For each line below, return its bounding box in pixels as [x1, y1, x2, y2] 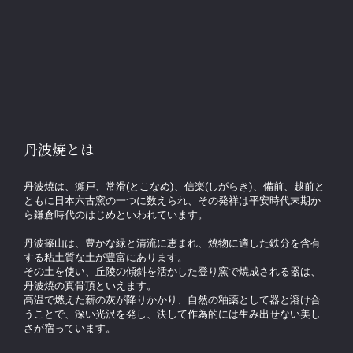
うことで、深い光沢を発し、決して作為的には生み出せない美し [24, 308, 321, 321]
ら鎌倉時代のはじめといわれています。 [24, 209, 208, 221]
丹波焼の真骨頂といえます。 [24, 280, 157, 292]
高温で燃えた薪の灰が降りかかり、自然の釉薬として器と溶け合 [24, 294, 321, 307]
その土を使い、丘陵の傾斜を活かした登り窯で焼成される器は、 [24, 266, 321, 278]
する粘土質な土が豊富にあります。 [24, 251, 188, 264]
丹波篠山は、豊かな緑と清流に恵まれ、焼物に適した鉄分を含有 [24, 237, 321, 250]
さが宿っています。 [24, 322, 116, 335]
